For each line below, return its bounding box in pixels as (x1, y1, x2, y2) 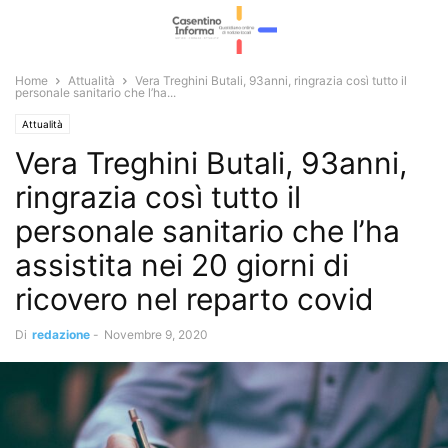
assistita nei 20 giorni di (15, 247, 349, 283)
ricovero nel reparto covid (15, 281, 374, 317)
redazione (32, 327, 90, 342)
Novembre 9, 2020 (104, 327, 208, 342)
